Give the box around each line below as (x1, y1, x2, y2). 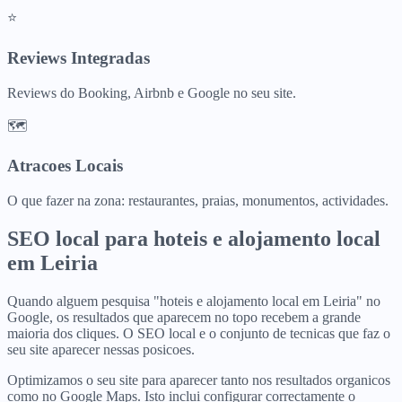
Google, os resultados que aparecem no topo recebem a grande (7, 309, 361, 325)
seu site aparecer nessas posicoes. (7, 341, 195, 357)
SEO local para (7, 226, 153, 250)
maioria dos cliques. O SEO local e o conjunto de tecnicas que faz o (7, 325, 390, 341)
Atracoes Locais (7, 156, 123, 176)
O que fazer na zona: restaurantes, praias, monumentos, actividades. (7, 193, 389, 209)
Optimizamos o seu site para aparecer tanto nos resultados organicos (7, 371, 390, 388)
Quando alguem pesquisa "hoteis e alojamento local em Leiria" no (7, 293, 380, 309)
